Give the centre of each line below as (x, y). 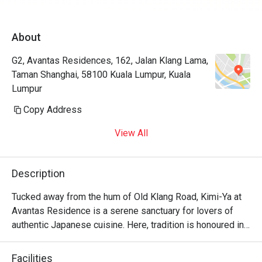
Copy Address (53, 110)
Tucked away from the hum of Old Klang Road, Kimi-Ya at (127, 197)
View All (131, 133)
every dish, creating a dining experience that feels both (123, 239)
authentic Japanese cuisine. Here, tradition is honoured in (128, 225)
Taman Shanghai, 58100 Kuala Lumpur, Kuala (101, 75)
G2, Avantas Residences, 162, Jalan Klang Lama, (110, 61)
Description (38, 173)
